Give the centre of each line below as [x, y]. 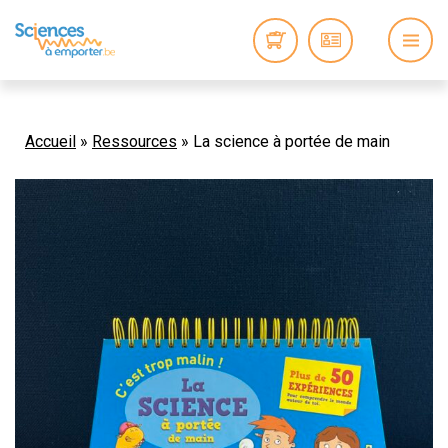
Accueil [50, 141]
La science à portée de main [291, 141]
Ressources [134, 141]
